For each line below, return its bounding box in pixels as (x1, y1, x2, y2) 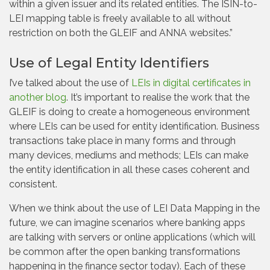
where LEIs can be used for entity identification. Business (9, 121, 260, 132)
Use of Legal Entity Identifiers (9, 55, 209, 71)
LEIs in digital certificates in (131, 77, 251, 89)
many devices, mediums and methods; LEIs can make (9, 149, 248, 161)
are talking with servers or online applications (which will (9, 231, 256, 243)
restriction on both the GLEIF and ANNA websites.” (9, 27, 233, 39)
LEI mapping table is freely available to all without (9, 13, 231, 24)
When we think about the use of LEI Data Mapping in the (9, 202, 260, 214)
